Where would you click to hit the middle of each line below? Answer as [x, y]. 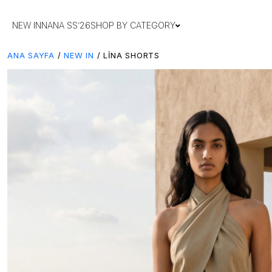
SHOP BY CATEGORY [133, 25]
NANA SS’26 [66, 25]
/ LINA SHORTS [127, 55]
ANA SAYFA [31, 55]
